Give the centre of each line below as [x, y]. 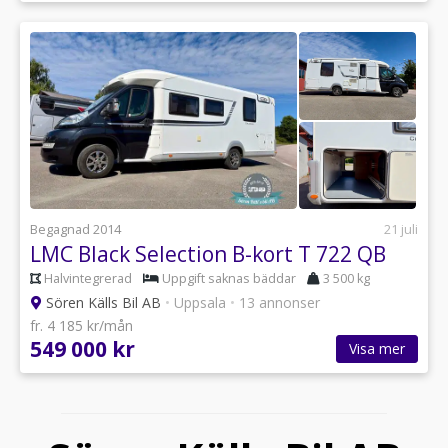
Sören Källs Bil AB [103, 303]
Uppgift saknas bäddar [229, 279]
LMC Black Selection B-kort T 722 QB [208, 254]
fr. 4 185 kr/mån [81, 326]
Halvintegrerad [88, 279]
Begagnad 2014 [75, 230]
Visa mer [377, 349]
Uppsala [200, 303]
